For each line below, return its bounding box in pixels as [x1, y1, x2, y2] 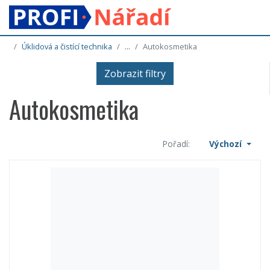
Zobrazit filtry [104, 67, 166, 81]
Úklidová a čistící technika [22, 41, 112, 52]
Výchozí [209, 138, 245, 150]
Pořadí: [163, 138, 190, 150]
